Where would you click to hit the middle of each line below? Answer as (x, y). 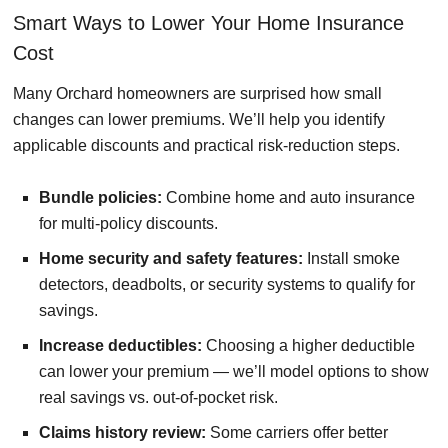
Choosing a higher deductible (308, 346)
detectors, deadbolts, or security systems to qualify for (227, 285)
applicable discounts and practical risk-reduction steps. (206, 146)
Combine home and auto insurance (288, 198)
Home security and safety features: (171, 259)
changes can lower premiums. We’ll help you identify (199, 120)
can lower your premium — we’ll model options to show (234, 372)
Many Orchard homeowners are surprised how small (197, 94)
